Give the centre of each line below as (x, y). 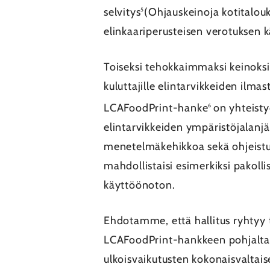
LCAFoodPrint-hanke (156, 108)
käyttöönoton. (141, 185)
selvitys (122, 12)
